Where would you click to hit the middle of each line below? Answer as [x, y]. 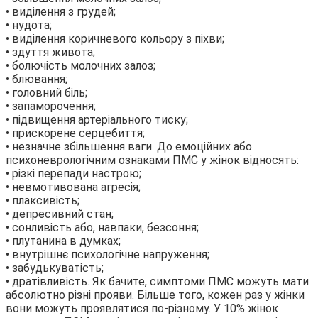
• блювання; [37, 79]
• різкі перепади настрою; [73, 174]
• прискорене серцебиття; [75, 133]
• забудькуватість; [55, 268]
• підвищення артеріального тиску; [97, 120]
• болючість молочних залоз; [81, 66]
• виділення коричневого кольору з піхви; [115, 39]
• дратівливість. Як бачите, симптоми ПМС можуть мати [157, 282]
